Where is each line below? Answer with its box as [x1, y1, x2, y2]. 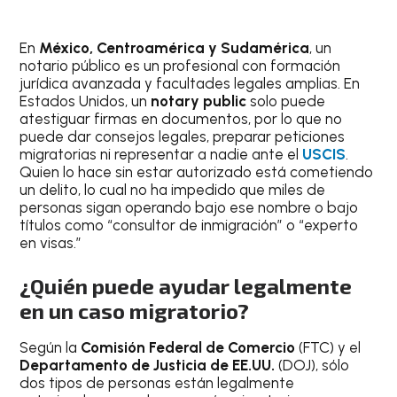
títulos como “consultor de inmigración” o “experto [19, 215, 359, 234]
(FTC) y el [299, 339, 362, 357]
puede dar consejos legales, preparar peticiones [19, 127, 346, 145]
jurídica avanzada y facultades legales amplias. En [19, 74, 361, 92]
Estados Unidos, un [19, 91, 152, 110]
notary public [151, 91, 247, 110]
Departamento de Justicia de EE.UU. [19, 356, 279, 375]
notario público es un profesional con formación [19, 56, 341, 74]
